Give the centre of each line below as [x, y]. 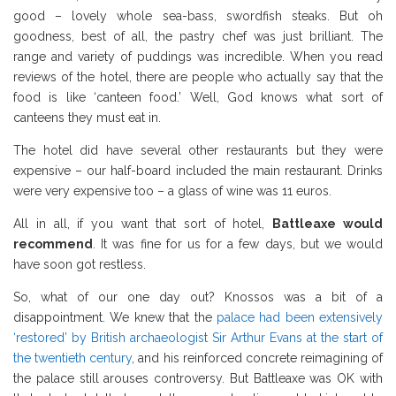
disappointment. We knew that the [113, 318]
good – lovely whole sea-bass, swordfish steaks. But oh [198, 16]
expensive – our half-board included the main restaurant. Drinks [198, 171]
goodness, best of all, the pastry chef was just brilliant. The [198, 37]
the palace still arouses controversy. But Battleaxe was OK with [198, 379]
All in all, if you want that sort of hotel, [143, 224]
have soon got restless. [80, 265]
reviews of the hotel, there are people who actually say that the [198, 77]
